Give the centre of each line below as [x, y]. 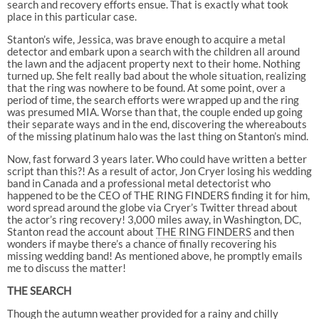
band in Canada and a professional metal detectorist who [138, 183]
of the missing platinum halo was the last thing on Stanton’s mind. [157, 136]
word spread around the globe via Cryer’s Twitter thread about [152, 207]
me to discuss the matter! [66, 267]
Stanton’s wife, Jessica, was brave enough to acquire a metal [146, 39]
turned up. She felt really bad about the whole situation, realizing [156, 75]
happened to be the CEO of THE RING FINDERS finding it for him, [158, 195]
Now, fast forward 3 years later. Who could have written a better [157, 158]
